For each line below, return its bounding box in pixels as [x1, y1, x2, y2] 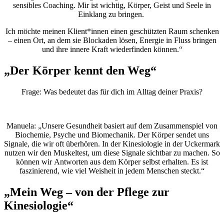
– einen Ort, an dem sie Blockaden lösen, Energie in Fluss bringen [7, 35, 216, 44]
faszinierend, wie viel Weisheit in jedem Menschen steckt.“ [19, 166, 204, 175]
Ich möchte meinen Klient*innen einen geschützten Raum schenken [5, 26, 219, 35]
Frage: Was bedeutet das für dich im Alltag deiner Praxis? [21, 87, 202, 96]
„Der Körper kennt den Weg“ [4, 63, 156, 77]
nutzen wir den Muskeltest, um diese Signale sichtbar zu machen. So [4, 148, 220, 157]
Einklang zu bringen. [78, 9, 146, 18]
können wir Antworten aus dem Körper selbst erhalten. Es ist [16, 157, 208, 166]
